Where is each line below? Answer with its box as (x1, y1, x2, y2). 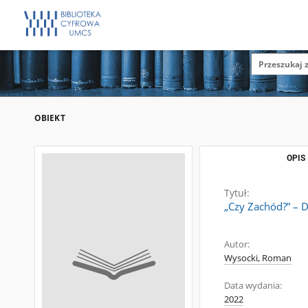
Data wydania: (224, 280, 282, 291)
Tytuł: (224, 186, 250, 199)
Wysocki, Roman (224, 252, 291, 264)
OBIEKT (34, 112, 65, 124)
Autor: (224, 239, 250, 250)
